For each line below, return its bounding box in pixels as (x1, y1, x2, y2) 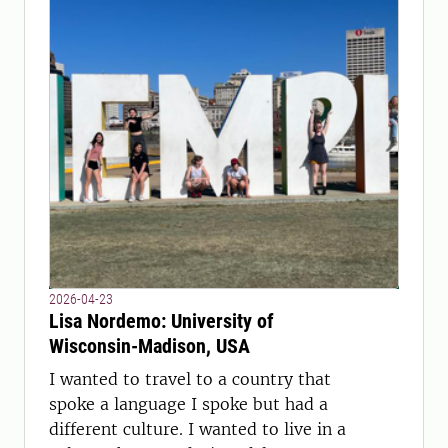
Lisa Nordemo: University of (49, 309, 274, 333)
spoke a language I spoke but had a (49, 394, 328, 414)
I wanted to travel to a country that (49, 369, 331, 389)
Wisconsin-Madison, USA (49, 334, 250, 358)
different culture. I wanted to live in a (49, 419, 346, 439)
